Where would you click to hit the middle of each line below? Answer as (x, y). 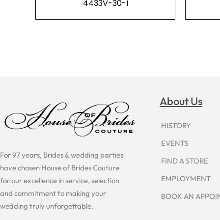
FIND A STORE (185, 161)
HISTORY (176, 125)
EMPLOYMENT (186, 178)
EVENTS (175, 143)
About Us (181, 101)
